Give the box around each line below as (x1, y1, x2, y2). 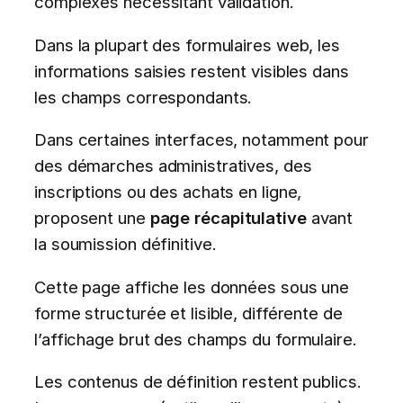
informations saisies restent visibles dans (34, 60, 349, 81)
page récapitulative (149, 208, 307, 228)
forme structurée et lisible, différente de (34, 302, 343, 323)
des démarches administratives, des (34, 156, 312, 176)
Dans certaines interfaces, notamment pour (34, 130, 369, 150)
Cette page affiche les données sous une (34, 276, 350, 297)
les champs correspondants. (34, 86, 253, 107)
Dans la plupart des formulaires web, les (34, 34, 340, 55)
